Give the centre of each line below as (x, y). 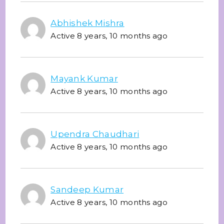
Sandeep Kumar (87, 189)
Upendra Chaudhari (95, 134)
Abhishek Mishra (87, 23)
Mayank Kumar (84, 78)
